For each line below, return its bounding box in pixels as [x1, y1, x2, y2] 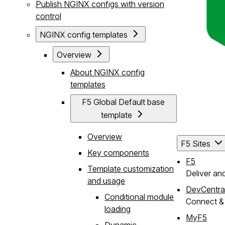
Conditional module [104, 191, 174, 202]
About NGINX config [70, 67, 145, 77]
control [35, 11, 61, 21]
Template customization [87, 163, 174, 174]
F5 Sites [181, 139, 212, 149]
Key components [87, 147, 149, 158]
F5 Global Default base [82, 96, 165, 107]
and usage [87, 175, 125, 186]
